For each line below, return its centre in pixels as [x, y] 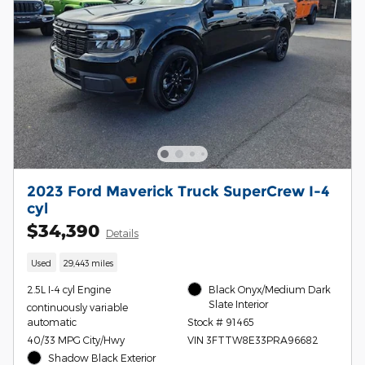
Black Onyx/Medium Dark [270, 289]
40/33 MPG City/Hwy [76, 339]
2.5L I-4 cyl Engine [69, 289]
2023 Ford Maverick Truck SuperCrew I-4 [178, 191]
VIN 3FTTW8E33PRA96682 [253, 339]
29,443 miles [88, 262]
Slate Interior [239, 303]
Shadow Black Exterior [102, 357]
